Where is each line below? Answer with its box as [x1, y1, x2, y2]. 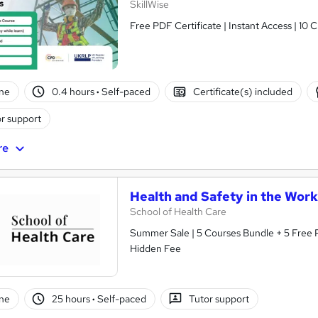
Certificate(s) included [192, 84, 292, 98]
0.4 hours [52, 84, 97, 98]
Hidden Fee [130, 242, 181, 256]
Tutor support [188, 292, 249, 306]
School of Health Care [130, 205, 226, 219]
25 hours [52, 292, 93, 306]
